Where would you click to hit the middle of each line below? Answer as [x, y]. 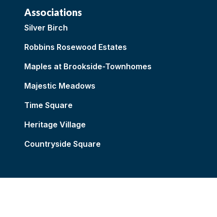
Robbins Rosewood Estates [76, 47]
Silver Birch [46, 28]
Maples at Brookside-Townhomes [88, 67]
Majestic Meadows [60, 86]
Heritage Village [55, 125]
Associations [53, 12]
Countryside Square [62, 144]
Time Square [48, 105]
